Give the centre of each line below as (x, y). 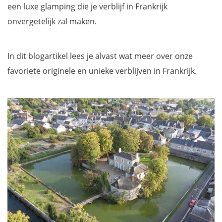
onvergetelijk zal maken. (52, 21)
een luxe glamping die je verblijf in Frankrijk (87, 6)
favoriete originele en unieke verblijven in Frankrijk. (102, 71)
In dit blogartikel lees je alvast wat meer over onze (100, 56)
